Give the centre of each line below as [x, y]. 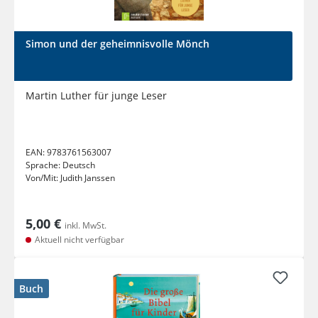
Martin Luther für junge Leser [96, 96]
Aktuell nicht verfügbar [78, 240]
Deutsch [79, 165]
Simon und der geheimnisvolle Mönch [117, 44]
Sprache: [44, 165]
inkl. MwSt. [86, 226]
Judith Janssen [88, 178]
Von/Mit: [43, 178]
